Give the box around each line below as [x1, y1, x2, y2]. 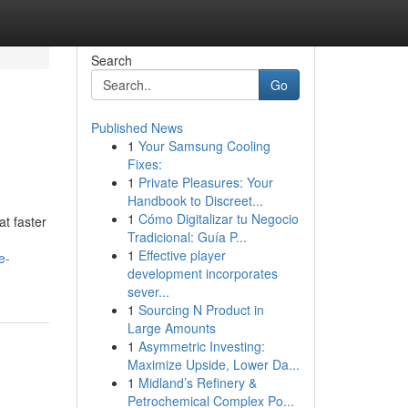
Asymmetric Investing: [138, 337, 265, 355]
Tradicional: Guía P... [127, 228, 247, 246]
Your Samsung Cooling [138, 137, 270, 155]
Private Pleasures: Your [138, 173, 273, 191]
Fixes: [127, 155, 162, 173]
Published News [90, 118, 183, 137]
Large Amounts [127, 319, 216, 337]
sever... [127, 282, 169, 301]
